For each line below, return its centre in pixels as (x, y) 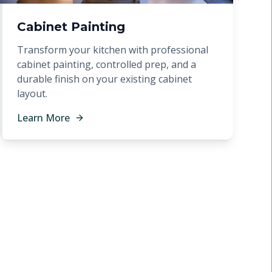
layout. (32, 93)
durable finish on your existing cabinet (104, 79)
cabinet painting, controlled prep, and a (107, 64)
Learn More (43, 118)
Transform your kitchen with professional (113, 50)
